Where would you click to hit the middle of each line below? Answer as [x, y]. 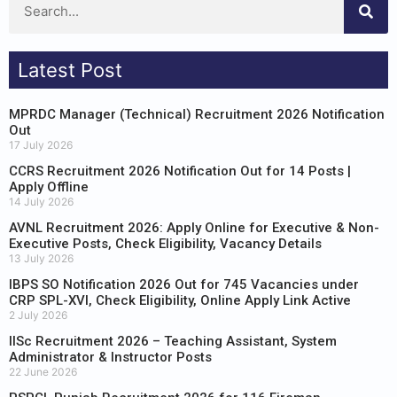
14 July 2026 [41, 201]
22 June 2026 [43, 371]
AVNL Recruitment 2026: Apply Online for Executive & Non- [194, 227]
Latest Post [70, 70]
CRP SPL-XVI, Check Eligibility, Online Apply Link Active [180, 300]
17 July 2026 [41, 144]
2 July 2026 [38, 315]
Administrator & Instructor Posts [110, 357]
